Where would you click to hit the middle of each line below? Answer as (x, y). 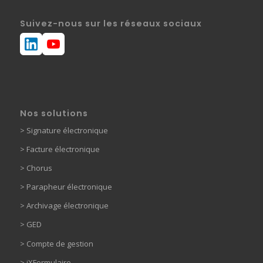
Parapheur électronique (68, 187)
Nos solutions (54, 114)
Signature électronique (66, 131)
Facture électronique (63, 149)
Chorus (39, 168)
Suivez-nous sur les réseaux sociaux (111, 24)
